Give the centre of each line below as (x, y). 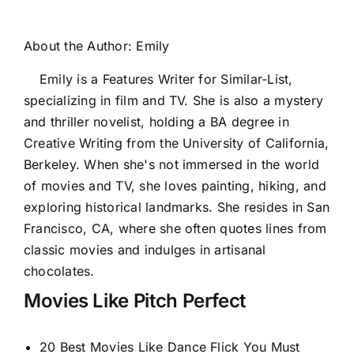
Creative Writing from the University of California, (177, 143)
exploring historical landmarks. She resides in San (177, 207)
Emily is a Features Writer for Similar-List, (166, 79)
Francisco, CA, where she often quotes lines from (175, 228)
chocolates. (59, 271)
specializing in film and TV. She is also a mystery (173, 100)
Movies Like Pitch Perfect (135, 300)
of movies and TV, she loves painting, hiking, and (175, 185)
